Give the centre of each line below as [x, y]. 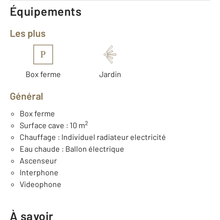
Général [29, 96]
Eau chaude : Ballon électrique [72, 149]
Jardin [110, 74]
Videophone [41, 184]
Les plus [30, 33]
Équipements [46, 11]
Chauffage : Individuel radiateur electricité [93, 137]
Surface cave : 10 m [52, 125]
